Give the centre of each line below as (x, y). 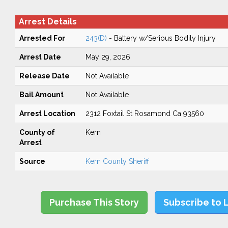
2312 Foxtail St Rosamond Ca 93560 (145, 113)
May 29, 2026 (108, 57)
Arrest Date (40, 57)
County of (37, 132)
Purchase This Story (94, 202)
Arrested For (42, 38)
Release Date (44, 76)
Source (32, 161)
